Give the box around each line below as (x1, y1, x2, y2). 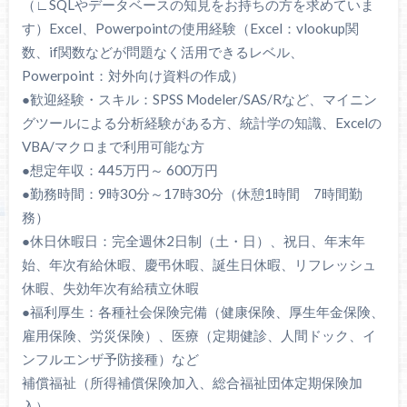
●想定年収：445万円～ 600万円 (21, 162, 218, 179)
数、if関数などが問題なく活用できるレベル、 (21, 44, 303, 61)
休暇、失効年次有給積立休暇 (21, 280, 199, 297)
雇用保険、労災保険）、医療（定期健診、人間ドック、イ (21, 327, 376, 344)
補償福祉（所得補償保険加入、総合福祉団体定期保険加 (21, 374, 362, 392)
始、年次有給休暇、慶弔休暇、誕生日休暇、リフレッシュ (21, 256, 376, 273)
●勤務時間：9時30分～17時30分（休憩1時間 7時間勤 (21, 185, 362, 203)
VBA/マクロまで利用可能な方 (21, 138, 204, 155)
